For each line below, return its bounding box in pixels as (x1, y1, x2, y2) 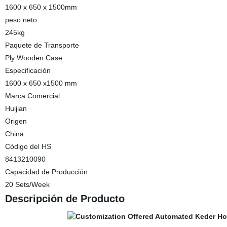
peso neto (5, 16, 37, 24)
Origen (5, 117, 27, 125)
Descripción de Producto (5, 193, 125, 204)
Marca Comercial (5, 92, 60, 100)
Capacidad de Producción (5, 168, 88, 176)
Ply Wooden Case (5, 54, 62, 62)
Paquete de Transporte (5, 41, 79, 49)
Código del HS (5, 142, 51, 150)
